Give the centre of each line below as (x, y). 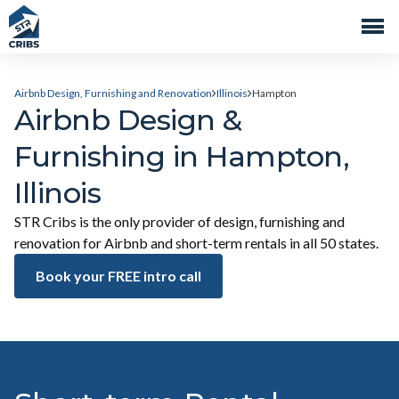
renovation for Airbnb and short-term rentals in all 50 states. (196, 243)
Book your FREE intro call (118, 276)
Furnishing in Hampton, (182, 156)
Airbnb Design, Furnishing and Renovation (113, 93)
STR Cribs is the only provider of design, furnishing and (179, 221)
